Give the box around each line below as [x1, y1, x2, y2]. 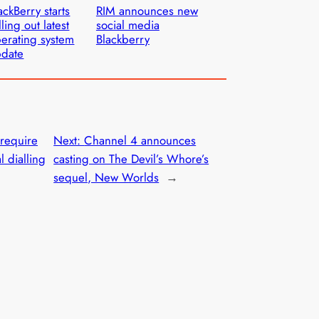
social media [95, 16, 159, 34]
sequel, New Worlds [53, 168, 159, 186]
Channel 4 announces [84, 131, 197, 149]
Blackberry [95, 31, 150, 48]
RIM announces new [95, 2, 198, 20]
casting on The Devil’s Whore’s [53, 150, 209, 167]
